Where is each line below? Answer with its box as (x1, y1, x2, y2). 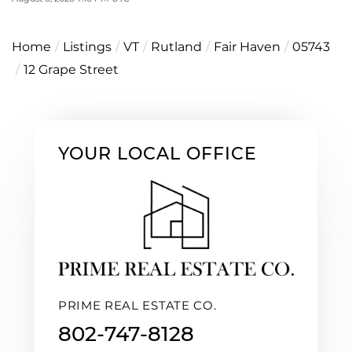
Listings (63, 38, 112, 54)
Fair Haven (214, 38, 280, 54)
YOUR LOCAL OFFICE (58, 142, 257, 164)
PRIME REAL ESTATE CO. (58, 298, 217, 313)
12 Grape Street (24, 61, 119, 77)
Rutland (151, 38, 202, 54)
